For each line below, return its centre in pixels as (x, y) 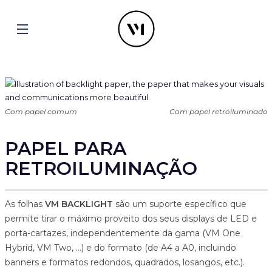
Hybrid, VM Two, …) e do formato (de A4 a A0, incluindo (120, 248)
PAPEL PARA (65, 148)
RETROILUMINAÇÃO (101, 168)
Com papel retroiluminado (218, 111)
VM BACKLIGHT (79, 204)
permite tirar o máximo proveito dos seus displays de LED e (131, 219)
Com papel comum (41, 111)
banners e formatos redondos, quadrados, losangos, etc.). (124, 262)
